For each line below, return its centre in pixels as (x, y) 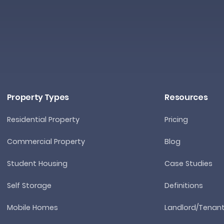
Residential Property (43, 119)
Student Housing (37, 163)
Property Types (38, 97)
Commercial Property (46, 141)
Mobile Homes (32, 207)
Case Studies (189, 163)
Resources (186, 97)
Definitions (184, 185)
